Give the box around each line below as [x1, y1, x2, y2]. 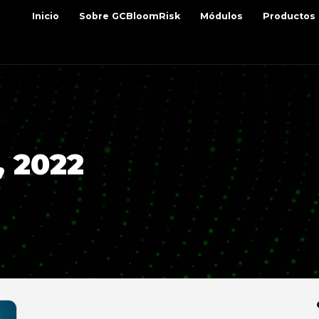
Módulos [200, 10, 244, 21]
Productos [263, 10, 316, 21]
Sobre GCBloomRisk [79, 10, 181, 21]
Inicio [32, 10, 60, 21]
